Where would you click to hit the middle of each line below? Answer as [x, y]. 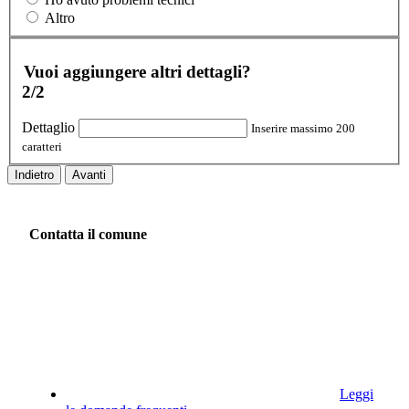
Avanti [89, 175]
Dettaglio [48, 128]
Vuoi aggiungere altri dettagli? [137, 71]
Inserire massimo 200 [303, 129]
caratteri [42, 147]
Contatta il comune [88, 234]
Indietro [34, 175]
